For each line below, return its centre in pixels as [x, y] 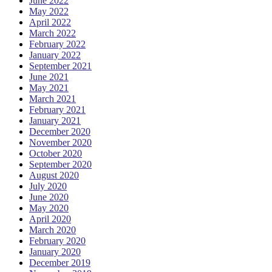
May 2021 [49, 87]
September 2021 [60, 66]
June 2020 [49, 197]
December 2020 [60, 131]
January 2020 [55, 251]
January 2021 [55, 120]
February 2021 [57, 109]
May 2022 [49, 11]
